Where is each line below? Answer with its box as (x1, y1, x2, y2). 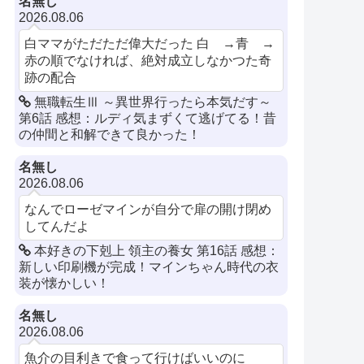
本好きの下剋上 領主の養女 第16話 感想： (31, 243, 280, 258)
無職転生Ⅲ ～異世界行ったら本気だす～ (31, 94, 272, 109)
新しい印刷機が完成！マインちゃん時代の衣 (19, 259, 279, 274)
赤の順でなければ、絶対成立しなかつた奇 (24, 52, 272, 67)
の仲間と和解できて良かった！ (19, 127, 201, 141)
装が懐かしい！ (19, 275, 110, 290)
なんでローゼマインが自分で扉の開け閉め (24, 201, 272, 216)
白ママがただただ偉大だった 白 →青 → (24, 35, 275, 50)
